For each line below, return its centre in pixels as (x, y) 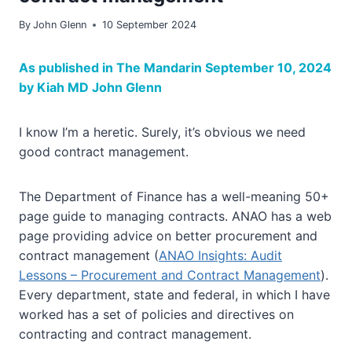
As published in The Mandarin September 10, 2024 (175, 68)
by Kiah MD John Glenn (90, 88)
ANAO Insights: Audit (220, 256)
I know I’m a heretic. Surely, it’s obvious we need (162, 132)
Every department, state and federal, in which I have (174, 295)
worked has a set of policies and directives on (156, 315)
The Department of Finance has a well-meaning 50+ (174, 197)
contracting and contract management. (135, 334)
